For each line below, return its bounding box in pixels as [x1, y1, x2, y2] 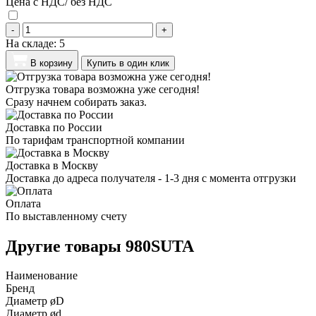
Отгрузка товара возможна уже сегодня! [6, 83, 200, 95]
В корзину [30, 57, 73, 68]
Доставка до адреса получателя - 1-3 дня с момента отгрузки [6, 171, 296, 184]
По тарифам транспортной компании [6, 133, 185, 146]
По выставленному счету [6, 209, 127, 222]
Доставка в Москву [6, 159, 98, 171]
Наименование [6, 269, 78, 282]
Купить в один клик [87, 57, 169, 68]
